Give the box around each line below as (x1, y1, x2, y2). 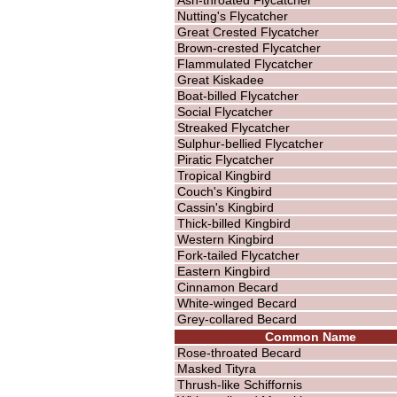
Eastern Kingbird (176, 263, 270, 278)
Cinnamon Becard (176, 279, 278, 294)
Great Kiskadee (176, 72, 264, 87)
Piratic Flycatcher (176, 152, 274, 167)
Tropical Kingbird (176, 167, 271, 183)
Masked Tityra (176, 361, 256, 376)
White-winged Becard (176, 295, 297, 310)
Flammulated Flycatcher (176, 56, 313, 71)
